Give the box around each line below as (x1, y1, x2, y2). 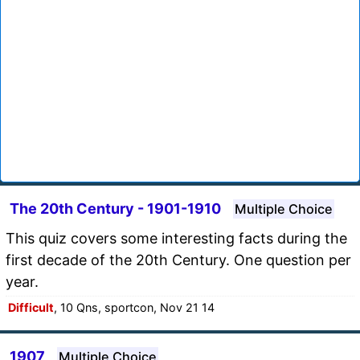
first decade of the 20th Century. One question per (6, 251, 351, 268)
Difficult (8, 300, 54, 314)
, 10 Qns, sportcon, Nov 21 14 (54, 300, 215, 314)
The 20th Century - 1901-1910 (10, 199, 221, 217)
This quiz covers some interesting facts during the (6, 229, 347, 247)
